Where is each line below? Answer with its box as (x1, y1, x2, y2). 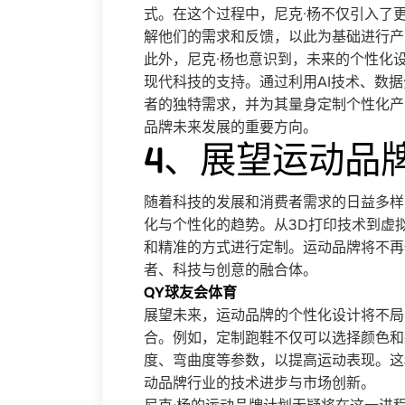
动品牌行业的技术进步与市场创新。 (144, 373, 375, 392)
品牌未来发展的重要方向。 (144, 118, 317, 137)
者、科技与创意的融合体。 (144, 260, 317, 279)
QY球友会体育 (144, 283, 237, 302)
